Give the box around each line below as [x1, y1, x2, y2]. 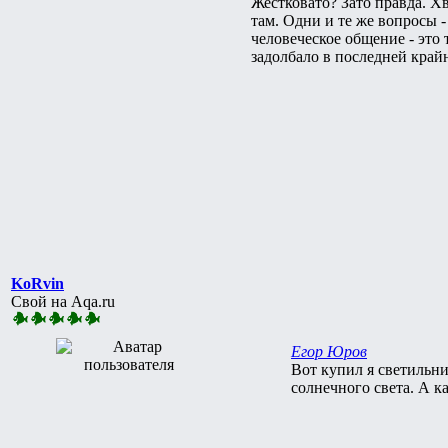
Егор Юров [291, 342, 367, 360]
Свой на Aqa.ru [11, 292, 115, 310]
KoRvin [11, 274, 64, 292]
